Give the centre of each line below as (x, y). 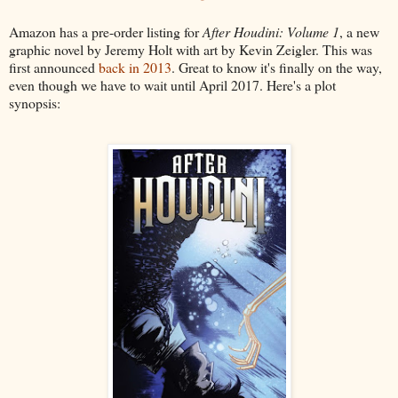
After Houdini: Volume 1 (271, 31)
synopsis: (35, 102)
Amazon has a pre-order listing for (106, 31)
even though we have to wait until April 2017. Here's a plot (172, 84)
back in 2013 (135, 67)
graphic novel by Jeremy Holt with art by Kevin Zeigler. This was (191, 49)
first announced (54, 67)
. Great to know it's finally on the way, (277, 67)
